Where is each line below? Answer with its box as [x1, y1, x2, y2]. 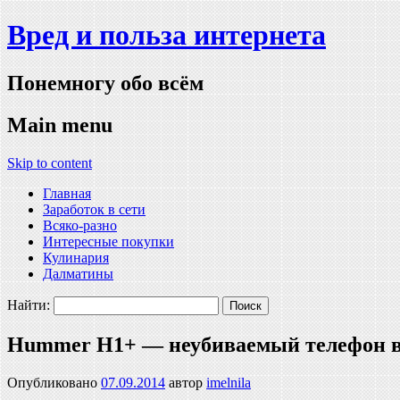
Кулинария [43, 249, 109, 265]
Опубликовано [7, 374, 101, 390]
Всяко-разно [43, 217, 117, 233]
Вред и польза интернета [7, 19, 326, 52]
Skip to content [7, 154, 92, 171]
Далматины [43, 265, 113, 281]
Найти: [7, 296, 50, 312]
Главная [43, 185, 91, 201]
